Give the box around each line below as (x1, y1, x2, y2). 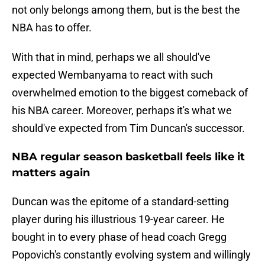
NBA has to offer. (12, 21, 92, 34)
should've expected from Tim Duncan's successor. (12, 122, 245, 135)
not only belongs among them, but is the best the (12, 4, 240, 17)
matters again (12, 166, 90, 180)
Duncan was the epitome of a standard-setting (12, 195, 229, 208)
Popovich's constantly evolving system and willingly (12, 248, 251, 261)
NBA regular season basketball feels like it (12, 150, 245, 164)
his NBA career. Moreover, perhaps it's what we (12, 104, 232, 117)
